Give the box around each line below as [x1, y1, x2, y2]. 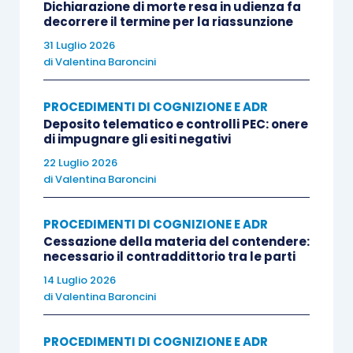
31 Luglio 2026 [43, 38, 115, 53]
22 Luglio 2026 [43, 155, 117, 170]
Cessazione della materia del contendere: [43, 233, 310, 250]
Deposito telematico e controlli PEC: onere [43, 116, 308, 132]
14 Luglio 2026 [43, 273, 116, 288]
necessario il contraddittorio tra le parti [43, 248, 295, 265]
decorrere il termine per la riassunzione [43, 13, 293, 30]
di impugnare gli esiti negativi [43, 131, 231, 147]
